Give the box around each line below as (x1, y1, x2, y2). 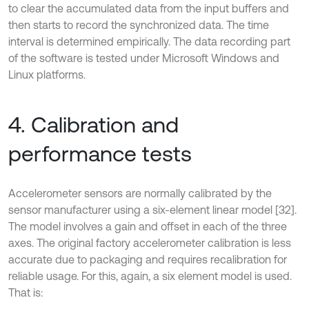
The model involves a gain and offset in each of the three (8, 220, 287, 233)
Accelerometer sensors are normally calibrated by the (8, 187, 272, 200)
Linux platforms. (8, 68, 86, 81)
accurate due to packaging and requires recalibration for (8, 253, 287, 266)
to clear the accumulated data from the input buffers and (8, 2, 289, 15)
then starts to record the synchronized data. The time (8, 19, 269, 32)
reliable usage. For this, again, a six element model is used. (8, 270, 292, 283)
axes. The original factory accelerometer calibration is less (8, 237, 291, 250)
